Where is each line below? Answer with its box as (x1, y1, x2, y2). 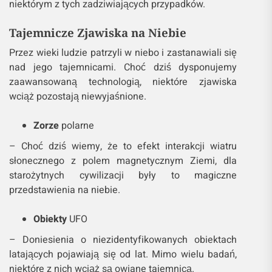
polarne (59, 118, 94, 134)
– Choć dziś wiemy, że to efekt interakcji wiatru (9, 139, 237, 154)
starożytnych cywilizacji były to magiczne (9, 168, 237, 183)
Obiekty (33, 212, 67, 227)
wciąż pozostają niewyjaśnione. (9, 89, 146, 104)
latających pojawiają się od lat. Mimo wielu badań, (9, 247, 237, 262)
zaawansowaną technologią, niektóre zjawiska (9, 75, 237, 90)
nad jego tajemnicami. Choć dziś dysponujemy (9, 60, 237, 75)
